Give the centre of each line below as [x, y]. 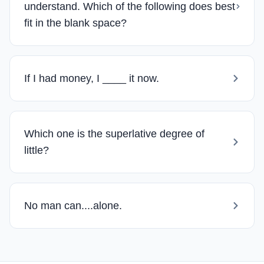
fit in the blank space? [75, 23]
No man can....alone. [75, 205]
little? [37, 150]
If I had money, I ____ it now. [93, 78]
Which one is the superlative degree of [114, 133]
